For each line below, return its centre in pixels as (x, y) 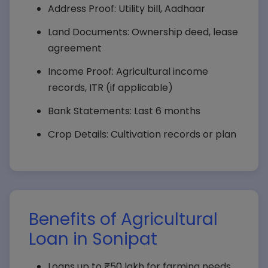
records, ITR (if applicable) (110, 88)
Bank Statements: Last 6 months (124, 111)
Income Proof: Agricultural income (128, 71)
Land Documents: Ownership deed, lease (143, 32)
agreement (75, 48)
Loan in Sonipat (93, 239)
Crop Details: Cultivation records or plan (142, 134)
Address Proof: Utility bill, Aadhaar (127, 9)
